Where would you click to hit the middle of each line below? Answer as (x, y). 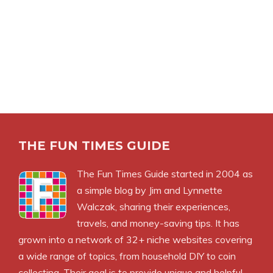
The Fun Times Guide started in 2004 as (165, 173)
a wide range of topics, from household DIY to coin (127, 256)
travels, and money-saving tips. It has (158, 223)
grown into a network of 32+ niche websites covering (135, 239)
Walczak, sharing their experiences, (154, 206)
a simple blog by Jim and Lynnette (150, 190)
